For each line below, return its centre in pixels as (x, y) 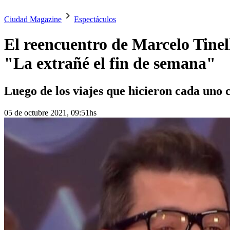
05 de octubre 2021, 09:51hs (50, 112)
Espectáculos (95, 19)
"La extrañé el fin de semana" (110, 63)
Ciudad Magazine (33, 19)
